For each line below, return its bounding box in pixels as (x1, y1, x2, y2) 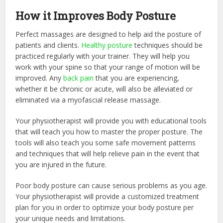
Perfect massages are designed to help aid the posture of (15, 29, 202, 39)
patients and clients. (15, 40, 82, 50)
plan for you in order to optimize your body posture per (15, 202, 194, 212)
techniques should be (132, 40, 203, 50)
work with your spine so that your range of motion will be (15, 62, 201, 72)
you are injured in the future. (15, 159, 107, 169)
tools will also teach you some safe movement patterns (15, 137, 196, 147)
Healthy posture (81, 40, 133, 50)
